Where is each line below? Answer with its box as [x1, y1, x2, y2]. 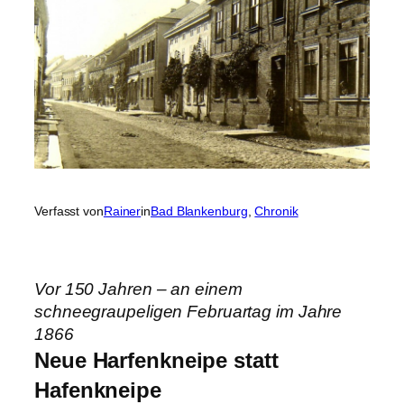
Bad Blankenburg [151, 204, 248, 219]
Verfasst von [34, 204, 104, 219]
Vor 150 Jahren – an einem [34, 280, 243, 299]
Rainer [103, 204, 142, 219]
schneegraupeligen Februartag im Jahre [34, 302, 343, 322]
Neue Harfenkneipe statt [34, 348, 279, 373]
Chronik [254, 204, 298, 219]
